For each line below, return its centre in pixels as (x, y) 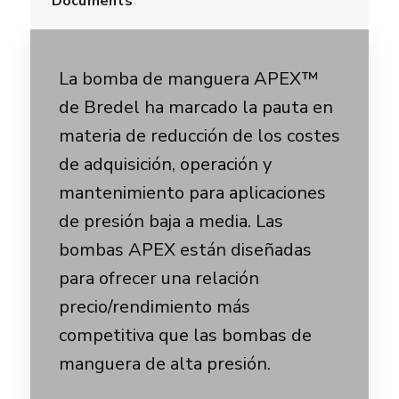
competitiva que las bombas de (185, 335)
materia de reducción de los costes (199, 136)
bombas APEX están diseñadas (185, 250)
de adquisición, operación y (165, 164)
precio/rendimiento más (154, 307)
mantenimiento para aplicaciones (192, 193)
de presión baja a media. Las (171, 221)
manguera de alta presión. (164, 364)
